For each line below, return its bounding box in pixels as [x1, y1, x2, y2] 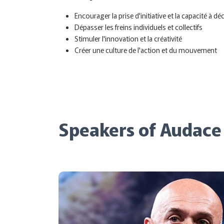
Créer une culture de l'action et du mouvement [74, 45, 217, 55]
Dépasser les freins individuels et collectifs [74, 22, 202, 32]
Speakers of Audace [58, 115, 221, 141]
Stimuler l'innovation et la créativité [74, 33, 182, 43]
